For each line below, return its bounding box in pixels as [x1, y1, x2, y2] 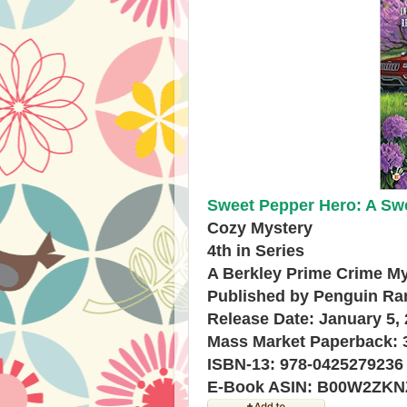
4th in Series [207, 242, 304, 260]
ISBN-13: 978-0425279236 [207, 355, 403, 373]
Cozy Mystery [207, 219, 313, 237]
